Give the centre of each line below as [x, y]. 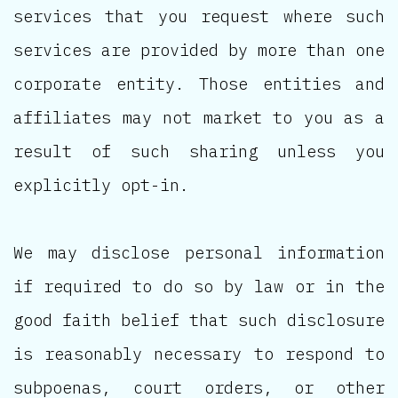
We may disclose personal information [199, 252]
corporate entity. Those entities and [199, 83]
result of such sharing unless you [199, 151]
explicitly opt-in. [101, 184]
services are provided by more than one [199, 49]
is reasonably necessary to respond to [199, 353]
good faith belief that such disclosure [199, 319]
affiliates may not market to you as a [199, 117]
